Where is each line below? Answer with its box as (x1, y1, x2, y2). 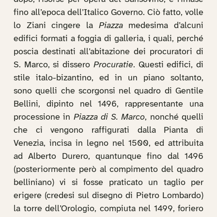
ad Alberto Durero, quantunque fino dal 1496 (14, 152, 203, 161)
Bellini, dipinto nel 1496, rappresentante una (14, 100, 203, 109)
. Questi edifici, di (133, 61, 204, 70)
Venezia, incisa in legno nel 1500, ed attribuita (14, 139, 203, 148)
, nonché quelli (145, 113, 204, 122)
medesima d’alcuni (123, 21, 204, 31)
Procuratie (93, 61, 133, 70)
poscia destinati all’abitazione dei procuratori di (14, 47, 203, 57)
